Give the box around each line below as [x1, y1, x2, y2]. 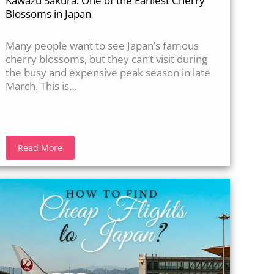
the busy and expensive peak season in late [6, 65, 211, 80]
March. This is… [6, 78, 78, 93]
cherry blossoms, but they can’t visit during [6, 51, 208, 66]
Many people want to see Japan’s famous [6, 38, 199, 53]
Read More [18, 141, 63, 154]
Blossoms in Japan [6, 6, 92, 21]
